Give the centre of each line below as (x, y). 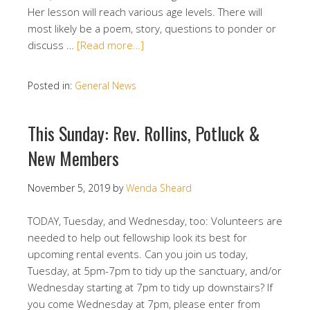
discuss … (52, 45)
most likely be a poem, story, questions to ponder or (152, 28)
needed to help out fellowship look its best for (137, 237)
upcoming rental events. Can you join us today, (138, 254)
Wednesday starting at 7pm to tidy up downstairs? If (150, 287)
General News (106, 85)
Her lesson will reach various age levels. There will (145, 12)
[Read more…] (110, 45)
